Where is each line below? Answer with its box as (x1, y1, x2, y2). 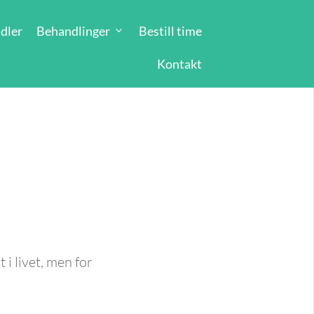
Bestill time (138, 23, 202, 39)
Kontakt (156, 56, 202, 71)
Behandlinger (36, 23, 110, 39)
